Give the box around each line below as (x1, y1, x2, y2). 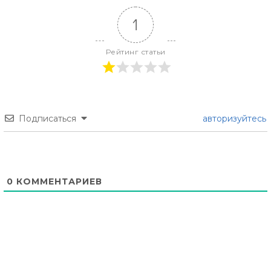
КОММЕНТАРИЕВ (13, 176, 102, 188)
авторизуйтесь (200, 113, 266, 125)
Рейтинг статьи (105, 47, 166, 57)
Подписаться (19, 113, 76, 125)
